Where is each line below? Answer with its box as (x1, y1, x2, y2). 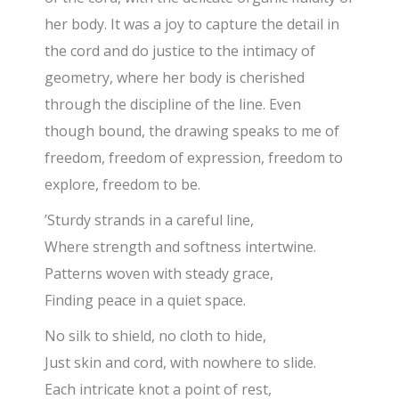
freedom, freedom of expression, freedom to (45, 148, 344, 168)
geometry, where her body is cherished (45, 68, 305, 88)
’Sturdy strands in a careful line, (45, 210, 255, 231)
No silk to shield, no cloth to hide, (45, 326, 267, 346)
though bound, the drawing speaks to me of (45, 121, 340, 142)
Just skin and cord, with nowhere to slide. (45, 353, 317, 373)
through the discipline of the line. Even (45, 94, 302, 115)
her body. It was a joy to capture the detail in (45, 14, 340, 35)
